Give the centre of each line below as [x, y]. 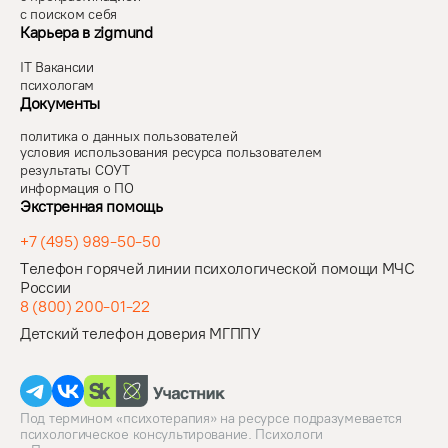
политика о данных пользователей [129, 137]
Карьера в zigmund [86, 33]
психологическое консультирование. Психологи [171, 435]
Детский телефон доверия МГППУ [140, 334]
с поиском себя [69, 15]
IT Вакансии [57, 68]
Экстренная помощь [91, 207]
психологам [57, 86]
